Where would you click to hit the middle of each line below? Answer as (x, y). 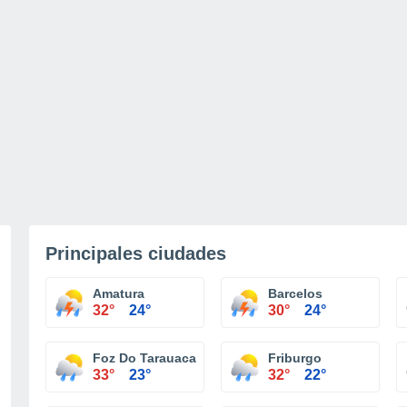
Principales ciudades (136, 253)
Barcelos (295, 293)
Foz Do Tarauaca (144, 358)
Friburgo (295, 358)
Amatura (119, 293)
